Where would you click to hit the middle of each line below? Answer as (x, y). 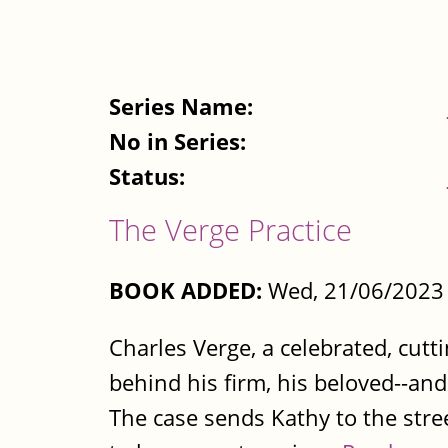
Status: (150, 177)
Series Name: (184, 107)
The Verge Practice (230, 230)
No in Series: (180, 142)
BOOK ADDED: (185, 290)
